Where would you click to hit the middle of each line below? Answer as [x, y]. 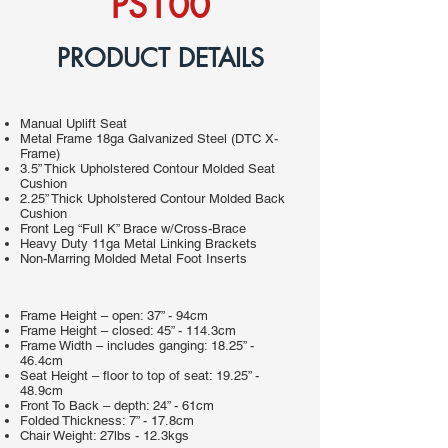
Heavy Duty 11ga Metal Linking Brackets [138, 243]
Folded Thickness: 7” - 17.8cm [107, 420]
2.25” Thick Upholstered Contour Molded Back [152, 198]
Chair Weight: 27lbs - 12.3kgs [104, 435]
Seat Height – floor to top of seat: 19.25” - [139, 375]
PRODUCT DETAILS [160, 58]
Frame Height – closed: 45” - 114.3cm [128, 330]
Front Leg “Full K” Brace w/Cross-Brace [133, 228]
